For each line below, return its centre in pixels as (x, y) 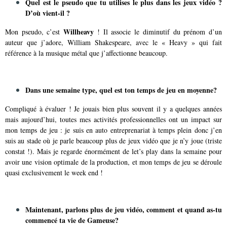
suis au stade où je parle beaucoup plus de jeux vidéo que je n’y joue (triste (113, 141)
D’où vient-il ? (48, 13)
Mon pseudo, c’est (34, 32)
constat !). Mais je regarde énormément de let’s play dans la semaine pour (113, 151)
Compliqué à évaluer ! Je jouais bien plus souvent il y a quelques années (113, 109)
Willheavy (79, 32)
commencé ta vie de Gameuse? (72, 220)
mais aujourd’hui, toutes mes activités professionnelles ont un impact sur (113, 119)
